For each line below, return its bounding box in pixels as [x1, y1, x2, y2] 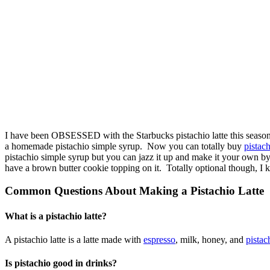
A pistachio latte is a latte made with [5, 234, 143, 245]
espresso [143, 234, 175, 245]
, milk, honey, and [175, 234, 246, 245]
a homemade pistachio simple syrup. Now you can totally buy [5, 140, 244, 151]
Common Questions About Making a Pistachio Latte [5, 184, 264, 198]
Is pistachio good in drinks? [5, 258, 117, 269]
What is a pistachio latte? [5, 210, 107, 221]
